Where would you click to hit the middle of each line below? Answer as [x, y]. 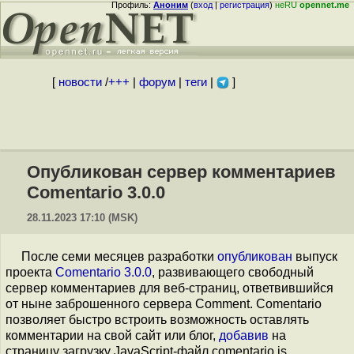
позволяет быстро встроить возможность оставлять [157, 320]
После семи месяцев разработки [119, 256]
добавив [244, 335]
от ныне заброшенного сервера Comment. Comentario [164, 304]
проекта [30, 272]
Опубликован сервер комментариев [181, 172]
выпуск [315, 256]
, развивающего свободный [233, 272]
